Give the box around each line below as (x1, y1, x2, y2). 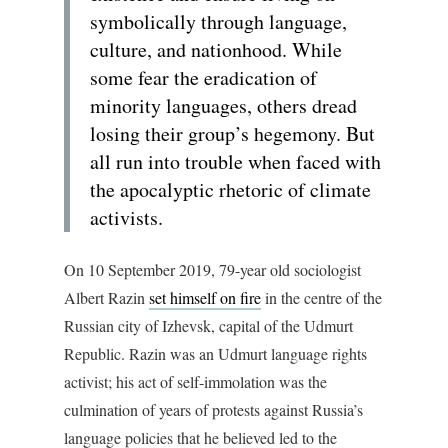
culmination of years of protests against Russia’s (64, 399, 363, 420)
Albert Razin (64, 287, 149, 308)
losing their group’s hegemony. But (90, 120, 375, 147)
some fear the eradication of (90, 64, 317, 91)
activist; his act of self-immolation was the (64, 371, 327, 392)
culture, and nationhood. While (90, 36, 342, 63)
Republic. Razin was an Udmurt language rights (64, 343, 367, 364)
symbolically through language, (90, 8, 347, 35)
